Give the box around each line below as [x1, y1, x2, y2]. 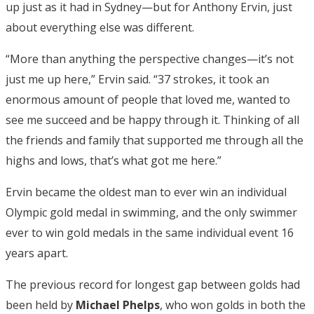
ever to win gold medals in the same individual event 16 [6, 225, 294, 241]
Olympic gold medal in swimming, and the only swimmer [6, 205, 297, 221]
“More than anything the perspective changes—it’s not [6, 51, 294, 67]
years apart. [6, 245, 68, 261]
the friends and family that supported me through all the [6, 132, 303, 149]
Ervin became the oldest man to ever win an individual [6, 184, 287, 200]
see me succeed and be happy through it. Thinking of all [6, 112, 299, 128]
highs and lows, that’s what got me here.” [6, 153, 221, 169]
